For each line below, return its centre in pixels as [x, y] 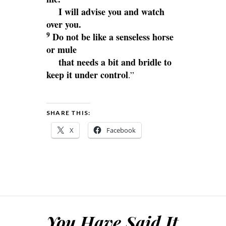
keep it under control [87, 74]
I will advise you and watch [111, 11]
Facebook [121, 130]
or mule [62, 49]
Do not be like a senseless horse [113, 37]
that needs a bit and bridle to [115, 62]
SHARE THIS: [69, 112]
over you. [64, 24]
